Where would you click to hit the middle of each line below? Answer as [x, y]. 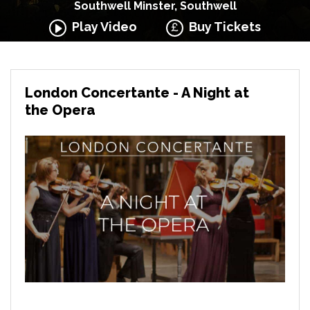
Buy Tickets [222, 27]
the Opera [60, 110]
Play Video [101, 27]
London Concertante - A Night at [137, 93]
